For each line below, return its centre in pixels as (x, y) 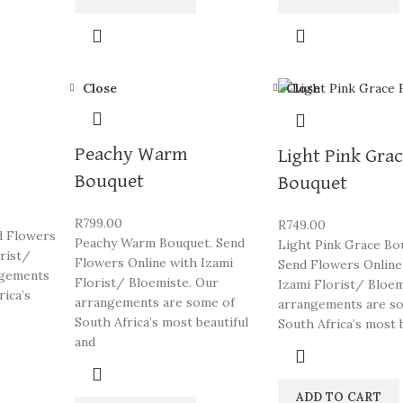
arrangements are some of (154, 302)
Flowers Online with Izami (153, 263)
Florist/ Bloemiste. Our (146, 282)
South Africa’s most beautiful (161, 322)
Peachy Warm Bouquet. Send (159, 243)
